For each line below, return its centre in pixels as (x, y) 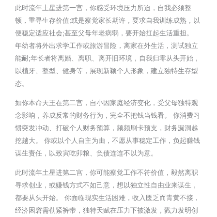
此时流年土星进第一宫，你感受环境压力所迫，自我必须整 (103, 7)
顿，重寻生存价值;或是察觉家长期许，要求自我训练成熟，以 (108, 20)
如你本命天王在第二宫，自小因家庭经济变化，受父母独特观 (107, 102)
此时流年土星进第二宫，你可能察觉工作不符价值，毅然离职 (107, 172)
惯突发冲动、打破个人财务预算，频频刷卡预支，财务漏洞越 (107, 127)
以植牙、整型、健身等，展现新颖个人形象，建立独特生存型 (107, 70)
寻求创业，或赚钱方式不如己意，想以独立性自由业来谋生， (107, 185)
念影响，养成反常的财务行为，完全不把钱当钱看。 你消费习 (108, 115)
